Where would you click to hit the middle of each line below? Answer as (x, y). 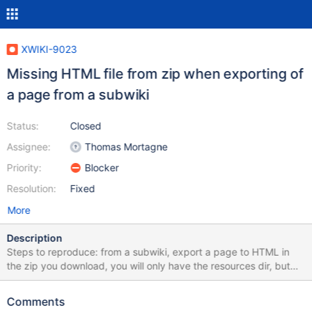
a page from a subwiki (78, 95)
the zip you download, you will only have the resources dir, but (148, 266)
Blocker (102, 167)
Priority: (24, 167)
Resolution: (31, 188)
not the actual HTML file (61, 280)
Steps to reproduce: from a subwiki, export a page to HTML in (54, 252)
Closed (86, 126)
